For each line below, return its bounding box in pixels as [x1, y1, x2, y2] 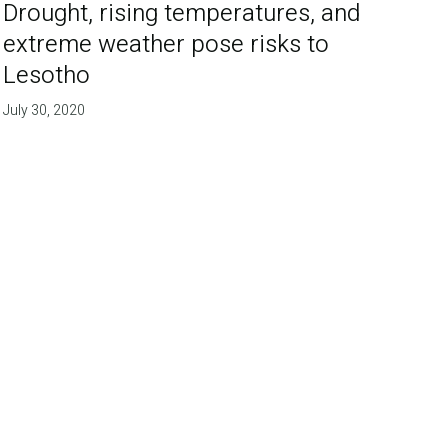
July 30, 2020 [3, 99, 86, 121]
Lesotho [3, 57, 91, 93]
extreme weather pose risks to [3, 26, 330, 62]
